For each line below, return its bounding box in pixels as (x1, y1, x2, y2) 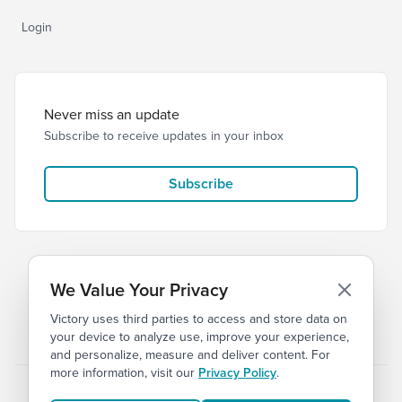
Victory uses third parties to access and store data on (50, 310, 347, 328)
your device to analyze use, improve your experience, (50, 328, 349, 345)
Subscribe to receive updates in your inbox (44, 127, 284, 144)
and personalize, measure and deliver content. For (50, 345, 330, 363)
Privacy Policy (198, 363, 276, 381)
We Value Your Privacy (50, 276, 228, 302)
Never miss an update (44, 104, 179, 124)
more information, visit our (50, 363, 198, 381)
